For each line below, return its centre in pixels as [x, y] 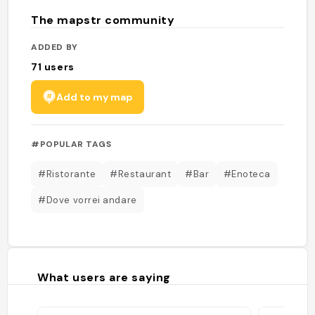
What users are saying [104, 277]
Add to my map [95, 97]
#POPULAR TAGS [71, 144]
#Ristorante [67, 174]
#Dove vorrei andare [88, 200]
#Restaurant [141, 174]
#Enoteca [247, 174]
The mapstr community [103, 20]
